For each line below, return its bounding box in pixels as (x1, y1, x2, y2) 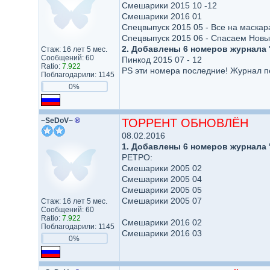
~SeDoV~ (40, 116, 75, 125)
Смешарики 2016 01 (121, 11, 202, 21)
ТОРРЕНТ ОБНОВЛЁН (121, 116, 248, 130)
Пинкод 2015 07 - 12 (121, 55, 202, 64)
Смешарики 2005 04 (121, 174, 202, 184)
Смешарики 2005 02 (121, 163, 202, 173)
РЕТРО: (121, 152, 152, 162)
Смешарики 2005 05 (121, 185, 202, 195)
